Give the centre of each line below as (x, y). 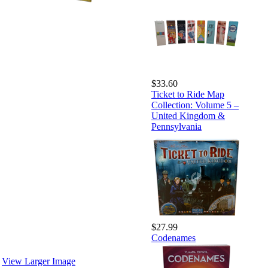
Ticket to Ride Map (188, 94)
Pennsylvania (176, 127)
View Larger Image (39, 261)
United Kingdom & (188, 116)
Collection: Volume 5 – (195, 105)
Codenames (173, 238)
